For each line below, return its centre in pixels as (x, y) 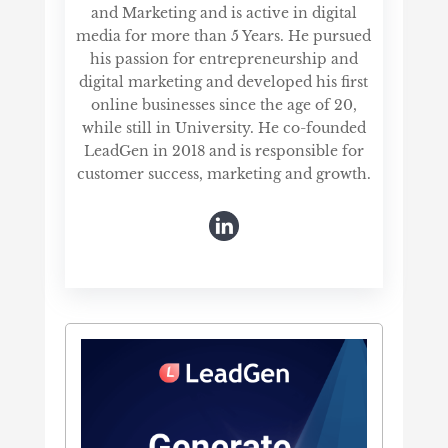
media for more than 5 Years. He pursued (224, 35)
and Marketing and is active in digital (223, 12)
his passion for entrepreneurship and (223, 58)
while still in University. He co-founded (223, 127)
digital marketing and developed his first (224, 81)
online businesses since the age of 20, (223, 104)
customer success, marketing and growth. (223, 173)
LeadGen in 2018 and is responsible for (223, 150)
